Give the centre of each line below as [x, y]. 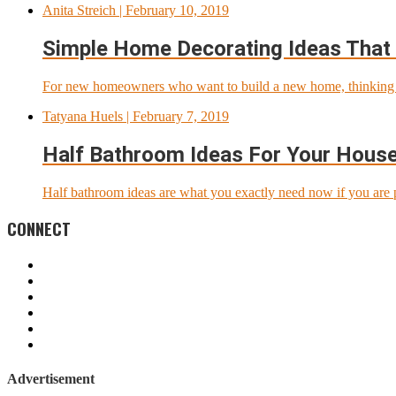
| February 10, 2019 [172, 10]
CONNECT [39, 229]
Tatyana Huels [83, 116]
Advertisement [51, 379]
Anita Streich [79, 10]
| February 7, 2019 [176, 116]
